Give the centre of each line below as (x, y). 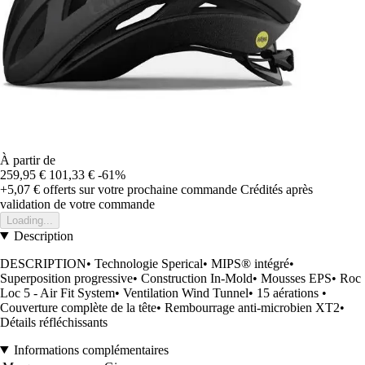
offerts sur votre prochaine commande (139, 189)
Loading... (30, 220)
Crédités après (277, 189)
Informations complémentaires (91, 350)
